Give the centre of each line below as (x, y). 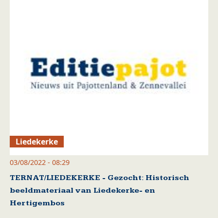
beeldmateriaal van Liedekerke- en (82, 190)
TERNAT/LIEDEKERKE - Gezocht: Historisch (100, 178)
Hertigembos (37, 203)
